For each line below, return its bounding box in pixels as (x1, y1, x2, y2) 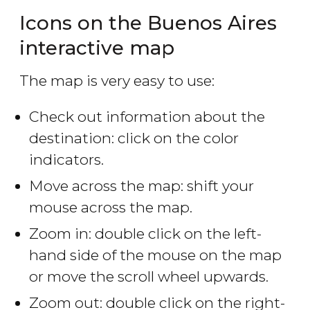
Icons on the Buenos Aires (19, 11, 277, 35)
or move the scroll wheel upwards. (29, 268, 268, 286)
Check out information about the (29, 108, 265, 126)
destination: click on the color (29, 129, 239, 147)
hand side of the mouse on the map (29, 246, 282, 264)
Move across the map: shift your (29, 177, 254, 195)
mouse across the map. (29, 199, 192, 217)
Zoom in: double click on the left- (29, 225, 262, 243)
